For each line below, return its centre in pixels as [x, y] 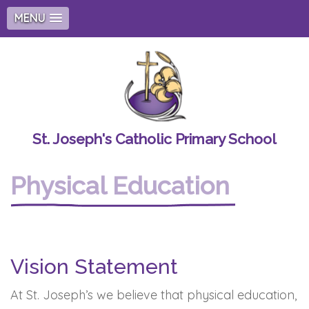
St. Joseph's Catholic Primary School [154, 139]
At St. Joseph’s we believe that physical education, [153, 295]
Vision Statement [94, 267]
